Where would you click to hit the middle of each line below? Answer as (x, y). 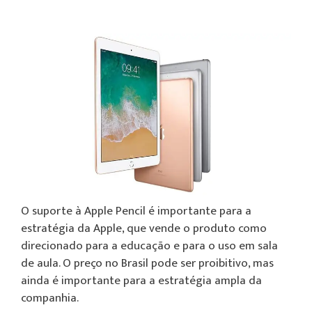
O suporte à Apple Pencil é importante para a (136, 211)
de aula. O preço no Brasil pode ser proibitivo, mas (147, 263)
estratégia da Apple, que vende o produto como (144, 228)
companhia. (50, 298)
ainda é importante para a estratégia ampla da (141, 280)
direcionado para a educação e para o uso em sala (149, 245)
